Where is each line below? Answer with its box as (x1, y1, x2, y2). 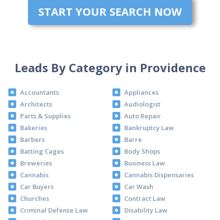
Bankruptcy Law (124, 123, 174, 132)
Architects (20, 99, 52, 109)
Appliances (124, 87, 159, 97)
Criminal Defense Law (20, 205, 88, 215)
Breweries (20, 158, 52, 167)
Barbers (20, 135, 45, 144)
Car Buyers (20, 182, 54, 191)
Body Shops (124, 146, 160, 156)
